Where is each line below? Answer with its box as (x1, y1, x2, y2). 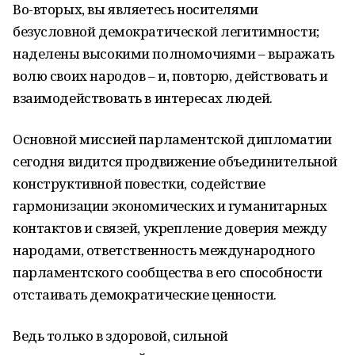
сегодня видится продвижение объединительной (13, 152, 338, 170)
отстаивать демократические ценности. (13, 285, 277, 303)
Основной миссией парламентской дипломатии (13, 130, 332, 148)
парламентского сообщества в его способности (13, 263, 323, 281)
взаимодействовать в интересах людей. (13, 89, 273, 107)
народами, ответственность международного (13, 241, 315, 259)
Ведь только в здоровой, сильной (13, 326, 228, 345)
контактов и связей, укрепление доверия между (13, 219, 327, 237)
